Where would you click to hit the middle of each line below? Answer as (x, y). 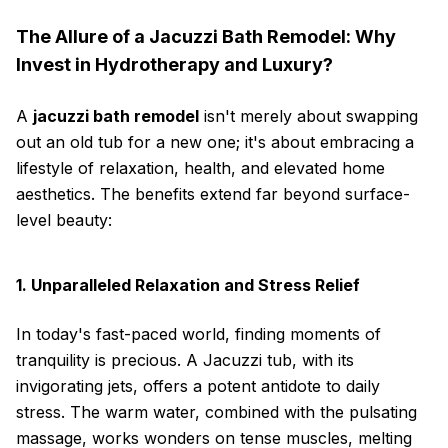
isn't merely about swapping (308, 116)
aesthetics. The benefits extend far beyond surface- (213, 194)
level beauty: (64, 220)
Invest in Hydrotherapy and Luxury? (174, 64)
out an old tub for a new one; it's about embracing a (215, 142)
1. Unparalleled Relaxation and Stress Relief (188, 285)
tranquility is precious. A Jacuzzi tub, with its (185, 360)
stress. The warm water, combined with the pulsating (216, 412)
